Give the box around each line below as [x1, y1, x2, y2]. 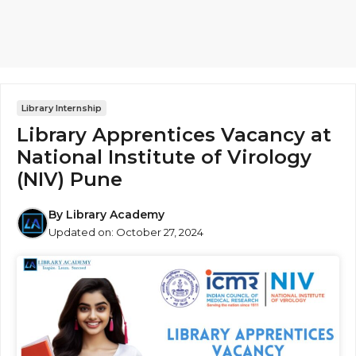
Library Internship [21, 103, 102, 114]
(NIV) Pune [17, 168, 122, 191]
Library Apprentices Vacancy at [17, 123, 331, 146]
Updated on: [48, 226, 116, 238]
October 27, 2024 [116, 226, 203, 238]
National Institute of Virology [17, 145, 311, 168]
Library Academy [66, 207, 164, 222]
